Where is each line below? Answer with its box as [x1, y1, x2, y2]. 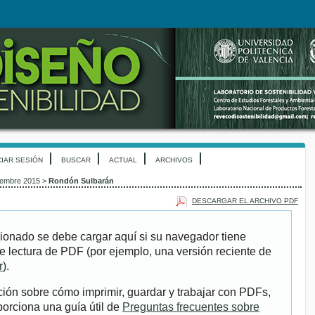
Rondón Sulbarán [49, 176, 114, 186]
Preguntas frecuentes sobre [122, 301, 259, 314]
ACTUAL [109, 156, 137, 164]
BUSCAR [61, 156, 91, 164]
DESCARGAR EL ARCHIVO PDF [192, 196, 298, 205]
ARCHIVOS [155, 156, 193, 164]
